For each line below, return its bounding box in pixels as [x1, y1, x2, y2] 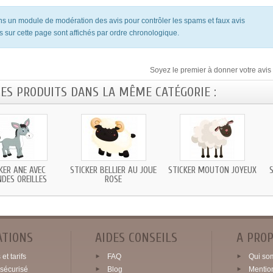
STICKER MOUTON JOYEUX [168, 165, 257, 176]
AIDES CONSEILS [95, 230, 178, 246]
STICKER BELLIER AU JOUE [70, 165, 157, 176]
